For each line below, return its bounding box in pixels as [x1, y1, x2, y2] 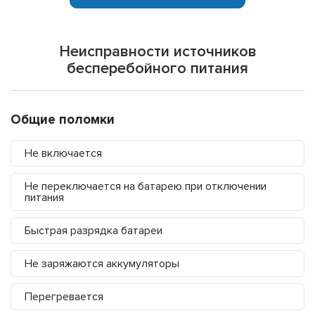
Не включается [25, 146, 102, 161]
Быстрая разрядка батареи [25, 224, 162, 238]
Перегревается [25, 290, 103, 304]
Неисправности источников [58, 42, 257, 62]
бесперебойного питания [67, 59, 248, 79]
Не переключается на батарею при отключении [25, 179, 266, 194]
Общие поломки [11, 112, 115, 129]
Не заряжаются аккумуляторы [25, 257, 179, 271]
